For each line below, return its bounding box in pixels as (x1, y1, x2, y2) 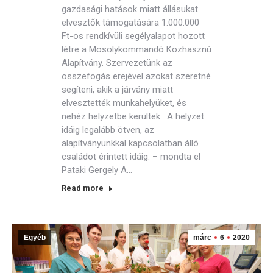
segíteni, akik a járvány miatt (62, 84, 173, 95)
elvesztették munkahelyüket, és (62, 97, 186, 108)
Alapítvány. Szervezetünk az (62, 57, 172, 68)
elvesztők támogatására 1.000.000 (62, 17, 199, 28)
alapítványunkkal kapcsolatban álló (62, 138, 199, 149)
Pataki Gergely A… (62, 165, 132, 175)
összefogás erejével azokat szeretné (62, 71, 211, 82)
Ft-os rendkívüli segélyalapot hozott (62, 30, 205, 41)
